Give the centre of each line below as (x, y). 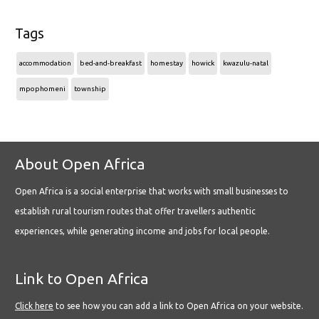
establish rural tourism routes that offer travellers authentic (135, 211)
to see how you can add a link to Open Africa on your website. (178, 306)
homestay (167, 63)
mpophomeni (42, 89)
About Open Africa (80, 164)
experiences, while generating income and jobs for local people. (142, 231)
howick (203, 63)
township (90, 89)
